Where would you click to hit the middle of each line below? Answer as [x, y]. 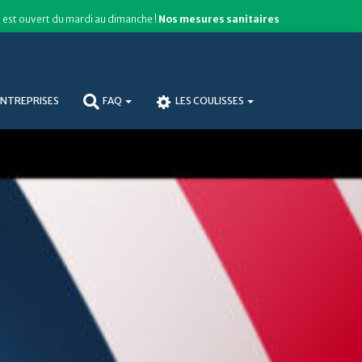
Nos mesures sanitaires [219, 19]
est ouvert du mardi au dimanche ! [80, 19]
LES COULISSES [210, 100]
